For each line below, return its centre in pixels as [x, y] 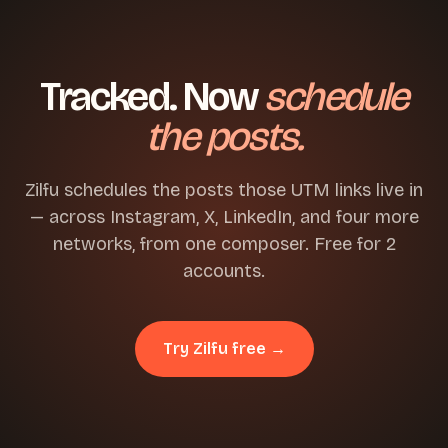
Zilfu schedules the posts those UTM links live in [224, 190]
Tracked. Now [152, 97]
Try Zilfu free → [224, 348]
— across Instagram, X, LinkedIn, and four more [224, 217]
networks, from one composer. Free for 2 [224, 244]
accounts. [224, 271]
